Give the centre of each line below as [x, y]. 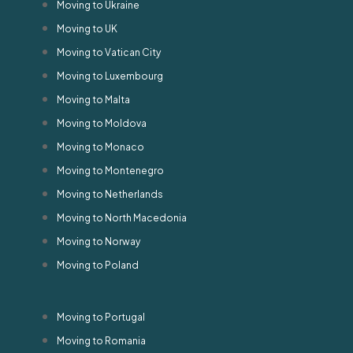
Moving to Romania [101, 340]
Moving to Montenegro [110, 170]
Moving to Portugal [101, 317]
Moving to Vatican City [109, 52]
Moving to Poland [98, 265]
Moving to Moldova [102, 123]
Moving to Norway [98, 241]
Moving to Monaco [100, 147]
